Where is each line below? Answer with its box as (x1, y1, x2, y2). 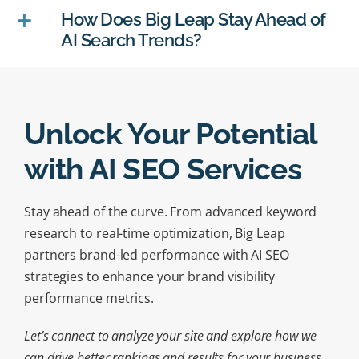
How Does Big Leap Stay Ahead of (61, 8, 326, 30)
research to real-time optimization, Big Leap (24, 224, 285, 242)
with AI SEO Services (24, 151, 301, 187)
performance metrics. (24, 288, 154, 307)
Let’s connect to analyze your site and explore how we (24, 326, 317, 345)
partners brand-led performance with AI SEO (24, 245, 289, 264)
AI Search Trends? (61, 29, 202, 50)
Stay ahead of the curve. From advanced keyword (24, 202, 317, 220)
